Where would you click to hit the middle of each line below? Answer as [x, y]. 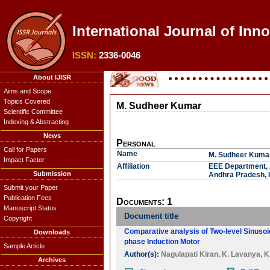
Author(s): [143, 254]
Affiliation [133, 166]
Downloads [52, 232]
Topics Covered [27, 101]
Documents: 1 [144, 202]
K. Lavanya [241, 254]
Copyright [18, 218]
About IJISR [52, 77]
